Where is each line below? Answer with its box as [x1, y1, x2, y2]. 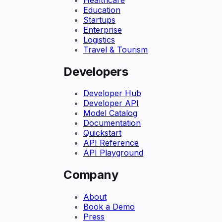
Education [83, 4, 120, 15]
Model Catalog [83, 108, 137, 118]
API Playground [83, 148, 143, 158]
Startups [83, 14, 115, 25]
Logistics [83, 34, 115, 45]
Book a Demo [83, 202, 135, 212]
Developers [63, 64, 128, 79]
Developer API [83, 98, 139, 109]
